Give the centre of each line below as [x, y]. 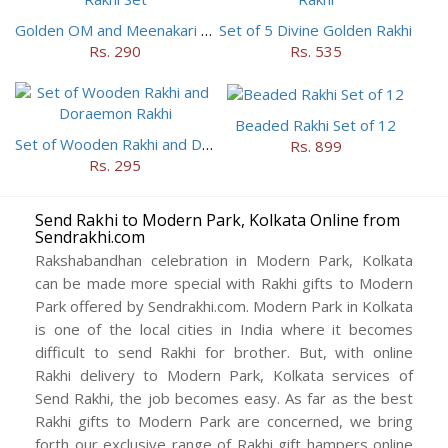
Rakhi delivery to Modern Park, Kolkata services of [224, 375]
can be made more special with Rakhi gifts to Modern [224, 283]
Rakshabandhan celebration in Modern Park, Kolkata [224, 260]
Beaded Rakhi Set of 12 [316, 124]
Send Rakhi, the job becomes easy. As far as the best [224, 398]
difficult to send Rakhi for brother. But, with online [224, 352]
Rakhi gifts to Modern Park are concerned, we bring [224, 421]
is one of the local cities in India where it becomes [224, 329]
